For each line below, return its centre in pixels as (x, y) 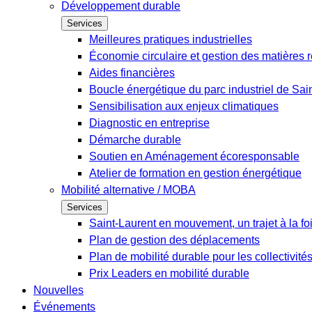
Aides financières (132, 73)
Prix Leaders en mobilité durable (169, 273)
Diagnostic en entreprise (149, 123)
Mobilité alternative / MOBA (128, 190)
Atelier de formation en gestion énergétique (195, 173)
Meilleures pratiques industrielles (171, 39)
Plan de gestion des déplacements (174, 240)
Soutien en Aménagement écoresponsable (194, 156)
